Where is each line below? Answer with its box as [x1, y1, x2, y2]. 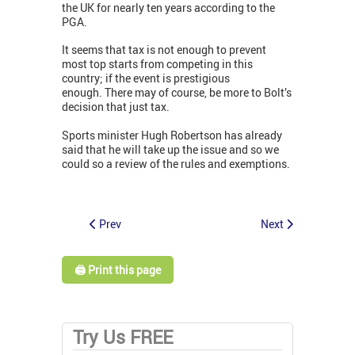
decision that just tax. [62, 99, 170, 115]
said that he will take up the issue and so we [62, 142, 279, 158]
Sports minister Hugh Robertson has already [62, 128, 282, 143]
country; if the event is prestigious [62, 71, 230, 86]
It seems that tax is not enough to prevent [62, 42, 266, 58]
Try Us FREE [73, 324, 173, 349]
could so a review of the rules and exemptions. [62, 156, 290, 172]
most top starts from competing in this [62, 56, 253, 72]
